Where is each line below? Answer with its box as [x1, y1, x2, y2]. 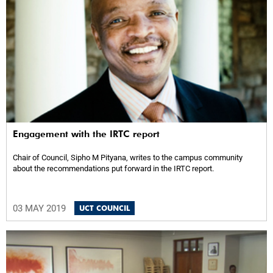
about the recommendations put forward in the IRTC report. [13, 163, 214, 173]
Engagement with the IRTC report [13, 128, 160, 140]
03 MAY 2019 [13, 202, 68, 214]
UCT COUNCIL [79, 203, 130, 213]
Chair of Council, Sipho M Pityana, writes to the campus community [13, 152, 243, 162]
